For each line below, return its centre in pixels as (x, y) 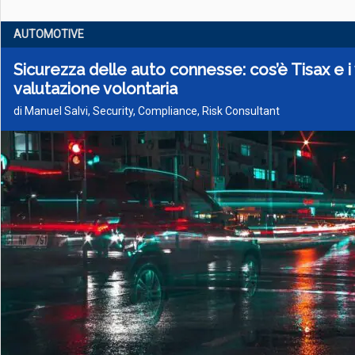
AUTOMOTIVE (49, 34)
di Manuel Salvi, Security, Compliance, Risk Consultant (147, 111)
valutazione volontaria (95, 89)
